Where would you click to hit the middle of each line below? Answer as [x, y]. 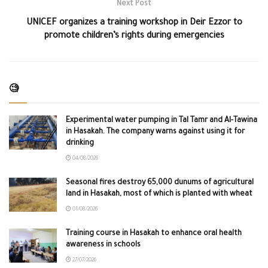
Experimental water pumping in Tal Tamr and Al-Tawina [162, 121]
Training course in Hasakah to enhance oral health [154, 234]
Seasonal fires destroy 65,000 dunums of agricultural [160, 183]
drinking [80, 143]
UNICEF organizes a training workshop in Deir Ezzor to [134, 23]
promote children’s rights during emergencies [134, 36]
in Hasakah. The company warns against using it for [155, 132]
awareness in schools [103, 245]
